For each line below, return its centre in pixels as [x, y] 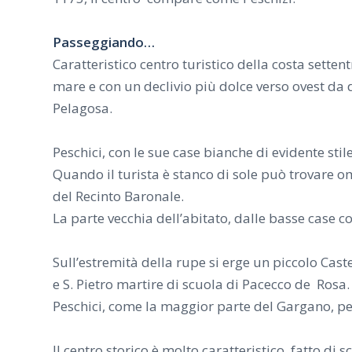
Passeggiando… [104, 42]
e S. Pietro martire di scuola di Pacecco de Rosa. [201, 284]
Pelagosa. [82, 108]
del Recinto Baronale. [118, 196]
